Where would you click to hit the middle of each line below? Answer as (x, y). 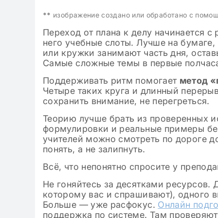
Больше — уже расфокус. (100, 205)
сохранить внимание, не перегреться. (126, 101)
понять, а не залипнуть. (95, 149)
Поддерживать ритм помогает (111, 81)
